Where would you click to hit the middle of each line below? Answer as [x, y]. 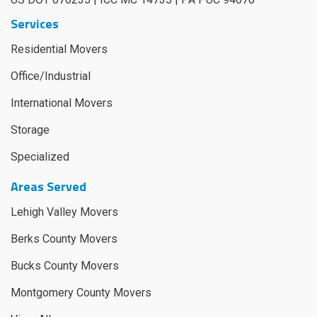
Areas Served [48, 186]
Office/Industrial [51, 76]
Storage [30, 129]
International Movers [62, 103]
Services [35, 23]
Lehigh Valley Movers [64, 212]
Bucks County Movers [65, 265]
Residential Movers [59, 49]
